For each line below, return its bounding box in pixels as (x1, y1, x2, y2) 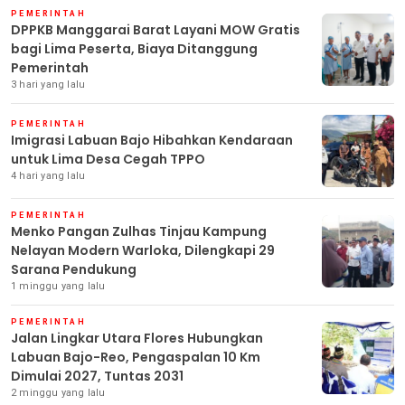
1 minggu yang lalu (11, 279, 106, 292)
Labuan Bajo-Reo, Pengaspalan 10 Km (11, 347, 260, 366)
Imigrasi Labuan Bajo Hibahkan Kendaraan (11, 130, 293, 149)
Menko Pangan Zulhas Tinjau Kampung (11, 221, 267, 240)
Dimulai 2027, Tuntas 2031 (11, 366, 184, 385)
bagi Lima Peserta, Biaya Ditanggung (11, 39, 258, 58)
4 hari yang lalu (11, 169, 86, 182)
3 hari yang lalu (11, 78, 86, 90)
